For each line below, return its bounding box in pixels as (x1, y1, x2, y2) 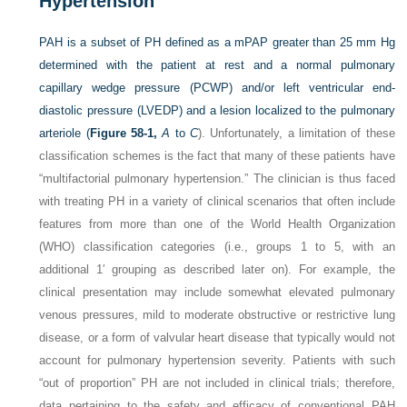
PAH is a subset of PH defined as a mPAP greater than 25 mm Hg (39, 35, 395, 49)
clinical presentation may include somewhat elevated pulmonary (39, 285, 395, 299)
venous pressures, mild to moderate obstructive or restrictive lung (39, 308, 395, 322)
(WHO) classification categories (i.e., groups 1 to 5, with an (39, 240, 395, 253)
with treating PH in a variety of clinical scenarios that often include (39, 194, 395, 208)
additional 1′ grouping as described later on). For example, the (39, 263, 395, 276)
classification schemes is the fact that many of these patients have (39, 149, 395, 163)
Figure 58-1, (89, 126, 158, 140)
